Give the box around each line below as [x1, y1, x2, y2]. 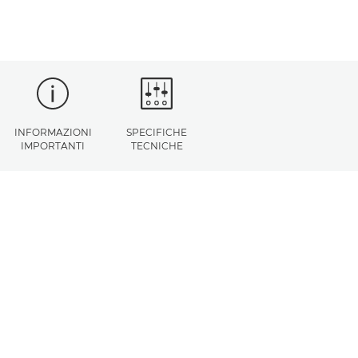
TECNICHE [130, 140, 183, 152]
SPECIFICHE [126, 126, 187, 138]
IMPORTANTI [21, 140, 85, 152]
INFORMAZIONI [14, 126, 92, 138]
